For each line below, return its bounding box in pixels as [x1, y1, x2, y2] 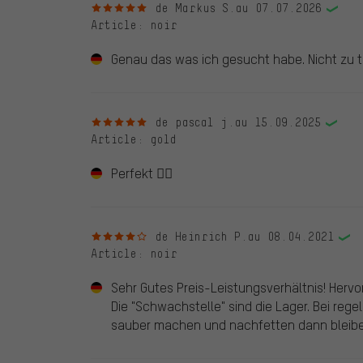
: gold [137, 132, 177, 146]
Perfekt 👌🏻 [111, 164, 173, 181]
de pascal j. [156, 115, 235, 129]
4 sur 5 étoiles [90, 228, 186, 242]
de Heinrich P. [156, 229, 248, 243]
